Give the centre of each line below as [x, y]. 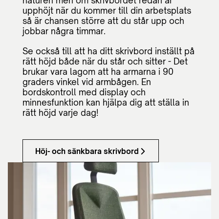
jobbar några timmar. [64, 31]
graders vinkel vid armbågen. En [87, 82]
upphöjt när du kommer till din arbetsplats [107, 10]
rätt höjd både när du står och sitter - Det [105, 61]
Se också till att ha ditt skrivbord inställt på [109, 51]
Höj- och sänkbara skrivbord [87, 151]
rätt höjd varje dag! [60, 112]
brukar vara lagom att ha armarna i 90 [98, 71]
